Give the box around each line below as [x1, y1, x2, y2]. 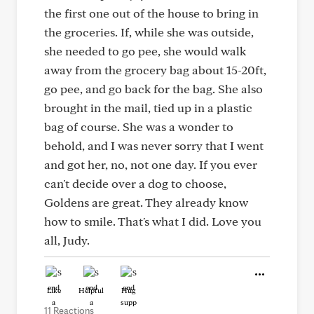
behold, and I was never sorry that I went [44, 137, 264, 153]
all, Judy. [44, 232, 90, 247]
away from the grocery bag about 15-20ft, [44, 62, 266, 77]
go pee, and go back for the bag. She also [44, 81, 263, 96]
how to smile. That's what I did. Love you [44, 213, 261, 228]
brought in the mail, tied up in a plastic [44, 100, 252, 115]
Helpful [78, 285, 104, 295]
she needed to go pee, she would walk [44, 43, 246, 58]
